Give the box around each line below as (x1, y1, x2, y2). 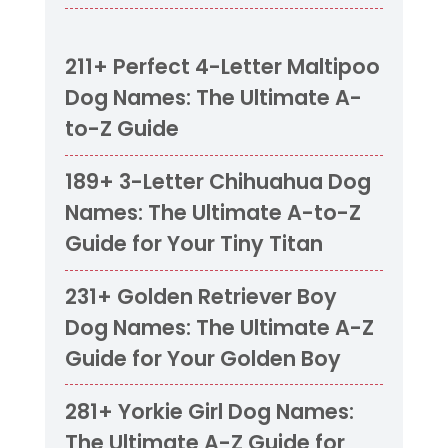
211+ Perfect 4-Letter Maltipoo (64, 52, 380, 82)
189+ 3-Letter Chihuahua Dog (64, 167, 371, 197)
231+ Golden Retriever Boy (64, 281, 337, 311)
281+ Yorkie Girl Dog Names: (64, 396, 354, 426)
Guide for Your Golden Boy (64, 343, 341, 373)
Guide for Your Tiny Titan (64, 229, 323, 259)
